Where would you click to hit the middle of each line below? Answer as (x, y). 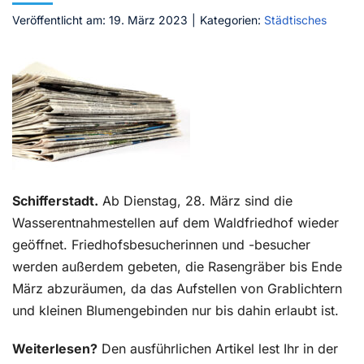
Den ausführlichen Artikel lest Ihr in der (218, 349)
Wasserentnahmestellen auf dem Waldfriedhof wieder (175, 223)
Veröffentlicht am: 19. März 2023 (100, 20)
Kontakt (45, 27)
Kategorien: (232, 20)
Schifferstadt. (55, 201)
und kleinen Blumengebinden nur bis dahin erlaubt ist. (175, 310)
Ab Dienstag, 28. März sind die (195, 201)
